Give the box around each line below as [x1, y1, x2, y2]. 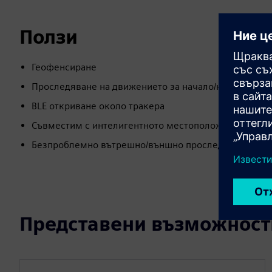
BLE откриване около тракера [32, 100, 165, 112]
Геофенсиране [32, 61, 97, 73]
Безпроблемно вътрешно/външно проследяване [32, 139, 250, 151]
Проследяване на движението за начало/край [32, 81, 237, 92]
